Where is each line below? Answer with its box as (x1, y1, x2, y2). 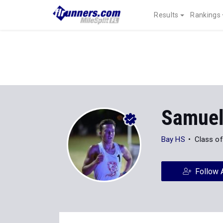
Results (154, 11, 179, 19)
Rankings (190, 11, 221, 19)
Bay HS (161, 135, 185, 144)
